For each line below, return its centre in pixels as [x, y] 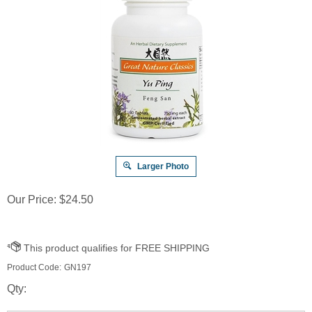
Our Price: [32, 199]
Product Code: [34, 267]
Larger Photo [162, 166]
